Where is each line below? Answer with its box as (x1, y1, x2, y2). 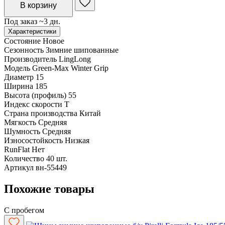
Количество (4, 154, 44, 163)
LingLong (59, 54, 91, 63)
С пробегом (4, 205, 44, 214)
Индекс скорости (4, 99, 62, 108)
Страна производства (4, 108, 77, 118)
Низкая (65, 136, 89, 145)
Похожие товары (4, 182, 94, 195)
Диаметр (4, 72, 34, 81)
